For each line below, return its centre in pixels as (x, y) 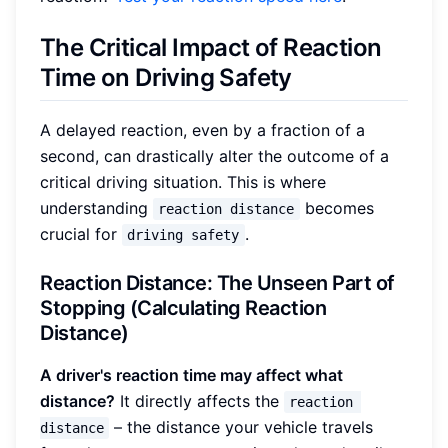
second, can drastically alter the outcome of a (214, 155)
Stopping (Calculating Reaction (183, 307)
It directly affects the (199, 400)
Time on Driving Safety (166, 77)
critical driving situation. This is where (183, 181)
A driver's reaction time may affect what (191, 374)
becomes (339, 207)
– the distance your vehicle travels (244, 426)
